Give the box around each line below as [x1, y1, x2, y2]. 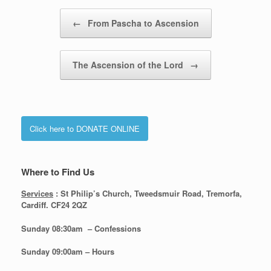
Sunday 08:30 [21, 222, 71, 234]
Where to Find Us [21, 165, 94, 179]
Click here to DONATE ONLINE [30, 123, 140, 135]
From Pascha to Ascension [85, 17, 199, 30]
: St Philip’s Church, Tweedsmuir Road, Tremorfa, [53, 188, 242, 200]
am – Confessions [71, 222, 141, 234]
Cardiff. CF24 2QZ [21, 199, 87, 211]
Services [21, 188, 53, 200]
